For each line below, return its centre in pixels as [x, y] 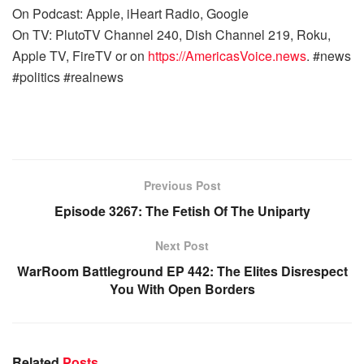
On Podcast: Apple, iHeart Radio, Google [132, 13]
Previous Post [182, 185]
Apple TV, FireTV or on [80, 56]
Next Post [182, 245]
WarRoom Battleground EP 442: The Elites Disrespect [182, 271]
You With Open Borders [182, 289]
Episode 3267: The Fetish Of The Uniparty [182, 211]
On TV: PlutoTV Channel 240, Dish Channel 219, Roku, [171, 35]
